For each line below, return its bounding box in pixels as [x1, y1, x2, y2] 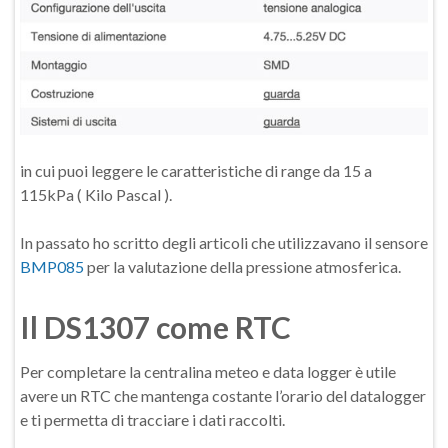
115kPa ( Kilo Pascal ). [20, 184, 172, 204]
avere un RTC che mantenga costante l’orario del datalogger [20, 385, 426, 405]
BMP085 [20, 256, 84, 276]
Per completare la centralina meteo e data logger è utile [20, 361, 396, 381]
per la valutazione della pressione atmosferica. [84, 256, 401, 276]
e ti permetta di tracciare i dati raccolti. [20, 409, 285, 429]
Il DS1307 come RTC [20, 308, 291, 345]
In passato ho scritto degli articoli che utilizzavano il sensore [20, 232, 428, 252]
